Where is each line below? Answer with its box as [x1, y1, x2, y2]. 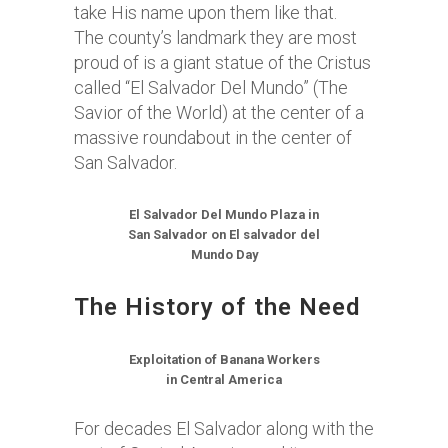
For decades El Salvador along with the [74, 418, 374, 439]
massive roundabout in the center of [74, 127, 352, 148]
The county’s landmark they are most [74, 27, 357, 48]
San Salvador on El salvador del [128, 227, 320, 242]
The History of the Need [74, 293, 360, 321]
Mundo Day [190, 247, 258, 262]
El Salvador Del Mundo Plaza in [129, 207, 319, 222]
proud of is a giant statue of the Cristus [74, 52, 371, 73]
